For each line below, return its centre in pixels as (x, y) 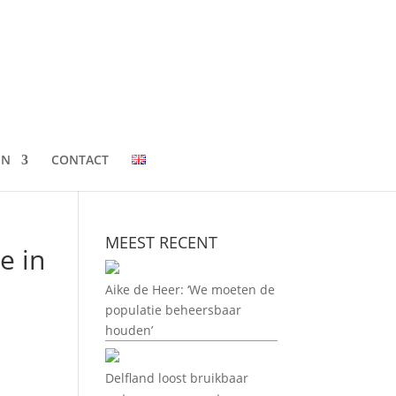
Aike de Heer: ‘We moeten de (190, 289)
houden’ (129, 330)
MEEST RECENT (162, 242)
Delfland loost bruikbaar (177, 378)
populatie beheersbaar (174, 310)
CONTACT (80, 160)
